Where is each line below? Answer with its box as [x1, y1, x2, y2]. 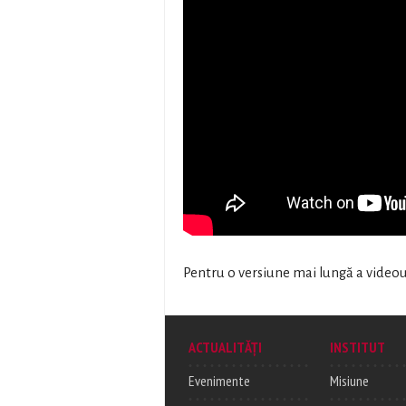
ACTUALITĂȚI [188, 338, 262, 357]
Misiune [330, 372, 369, 391]
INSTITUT [330, 338, 385, 357]
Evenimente [188, 372, 250, 391]
